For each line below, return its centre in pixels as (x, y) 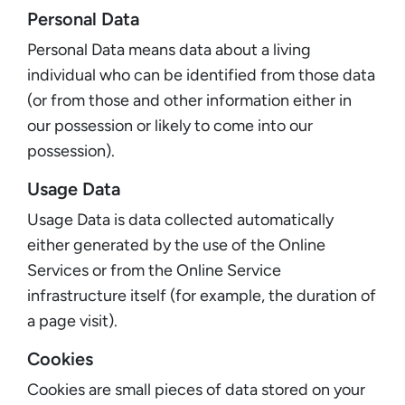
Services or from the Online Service (154, 270)
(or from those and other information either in (189, 100)
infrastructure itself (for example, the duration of (202, 295)
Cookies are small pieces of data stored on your (196, 389)
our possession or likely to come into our (170, 125)
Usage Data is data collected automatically (180, 219)
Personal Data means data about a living (169, 49)
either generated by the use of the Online (176, 245)
